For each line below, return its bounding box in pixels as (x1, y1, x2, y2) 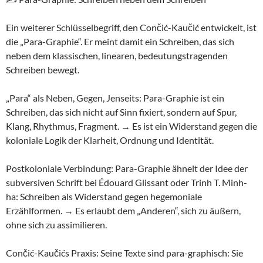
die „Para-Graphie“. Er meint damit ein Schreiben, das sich (6, 36, 234, 47)
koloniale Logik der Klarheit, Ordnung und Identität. (6, 134, 214, 146)
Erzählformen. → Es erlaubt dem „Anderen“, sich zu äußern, (6, 205, 241, 216)
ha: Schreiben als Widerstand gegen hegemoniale (6, 191, 202, 202)
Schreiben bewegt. (6, 64, 79, 75)
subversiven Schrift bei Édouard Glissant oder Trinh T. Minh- (6, 177, 247, 188)
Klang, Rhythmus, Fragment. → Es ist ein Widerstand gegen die (6, 120, 257, 131)
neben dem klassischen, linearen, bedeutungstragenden (6, 50, 228, 61)
